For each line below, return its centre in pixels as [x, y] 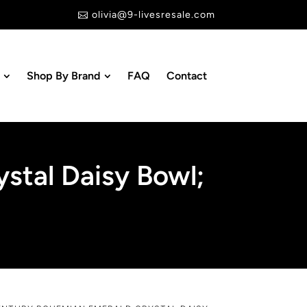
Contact [186, 75]
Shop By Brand [63, 75]
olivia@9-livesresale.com [153, 15]
